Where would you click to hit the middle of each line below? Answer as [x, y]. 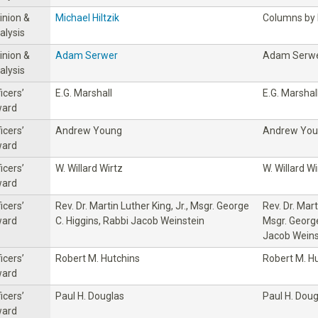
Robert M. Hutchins [98, 258]
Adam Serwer [87, 55]
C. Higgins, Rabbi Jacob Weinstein [130, 220]
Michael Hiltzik [87, 17]
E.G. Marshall [84, 93]
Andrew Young [89, 130]
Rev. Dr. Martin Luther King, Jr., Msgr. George [152, 205]
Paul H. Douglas [90, 296]
